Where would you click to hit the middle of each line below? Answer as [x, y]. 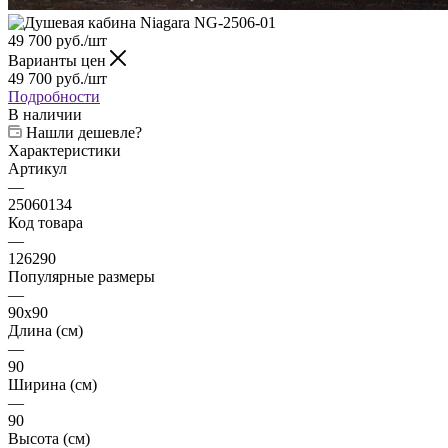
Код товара [45, 168]
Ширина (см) [52, 330]
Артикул [37, 114]
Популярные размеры [81, 222]
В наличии [45, 60]
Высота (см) [49, 384]
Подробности [54, 42]
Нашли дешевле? [84, 78]
